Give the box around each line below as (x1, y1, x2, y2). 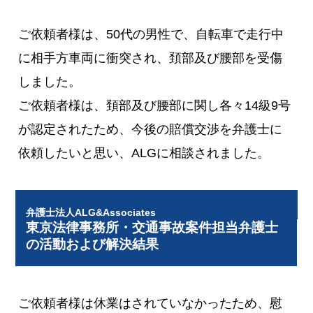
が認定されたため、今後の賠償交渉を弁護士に (18, 122, 283, 137)
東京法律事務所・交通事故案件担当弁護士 (26, 219, 279, 235)
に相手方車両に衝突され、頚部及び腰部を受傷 (18, 51, 283, 66)
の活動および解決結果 (26, 236, 159, 252)
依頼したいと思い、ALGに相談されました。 (18, 146, 270, 161)
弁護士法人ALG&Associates (26, 206, 156, 218)
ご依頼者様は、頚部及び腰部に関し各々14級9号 (18, 99, 291, 113)
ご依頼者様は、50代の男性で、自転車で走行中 (18, 27, 284, 42)
